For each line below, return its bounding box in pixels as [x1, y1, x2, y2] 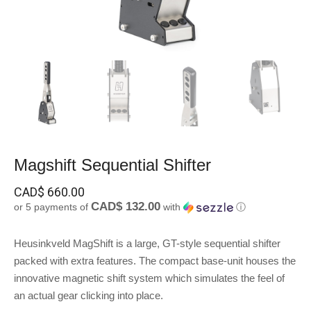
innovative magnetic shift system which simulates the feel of [14, 272, 285, 284]
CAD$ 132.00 [91, 200, 160, 213]
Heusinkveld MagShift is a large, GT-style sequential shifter [14, 237, 280, 249]
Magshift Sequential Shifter [14, 155, 211, 174]
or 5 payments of [14, 201, 91, 212]
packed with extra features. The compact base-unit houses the [14, 255, 296, 267]
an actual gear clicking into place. [14, 289, 163, 301]
